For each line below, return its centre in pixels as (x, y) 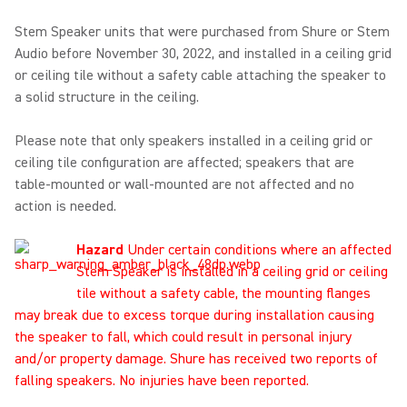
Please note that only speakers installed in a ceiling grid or (194, 141)
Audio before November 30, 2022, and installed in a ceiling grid (203, 54)
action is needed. (65, 206)
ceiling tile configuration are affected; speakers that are (184, 163)
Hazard (100, 250)
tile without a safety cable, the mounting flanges (223, 293)
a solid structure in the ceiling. (107, 97)
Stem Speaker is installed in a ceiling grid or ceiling (232, 272)
